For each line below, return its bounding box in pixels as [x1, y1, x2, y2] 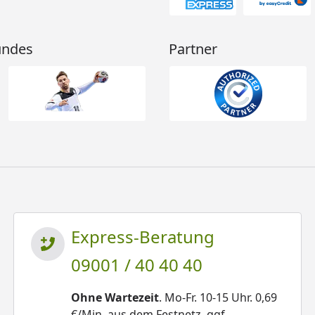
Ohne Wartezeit [71, 290, 160, 305]
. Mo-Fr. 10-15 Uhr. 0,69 [159, 290, 278, 305]
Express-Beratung [71, 225, 215, 248]
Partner [168, 39, 217, 58]
